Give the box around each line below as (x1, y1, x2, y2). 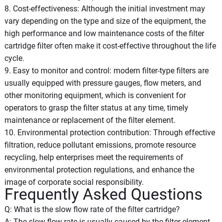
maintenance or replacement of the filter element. (4, 115, 175, 125)
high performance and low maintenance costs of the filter (4, 28, 204, 38)
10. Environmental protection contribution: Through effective (4, 127, 215, 137)
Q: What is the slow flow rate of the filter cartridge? (4, 204, 180, 214)
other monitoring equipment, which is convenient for (4, 90, 186, 100)
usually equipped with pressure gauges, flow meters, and (4, 78, 201, 88)
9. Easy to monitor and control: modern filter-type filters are (4, 65, 209, 75)
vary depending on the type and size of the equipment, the (4, 16, 206, 26)
